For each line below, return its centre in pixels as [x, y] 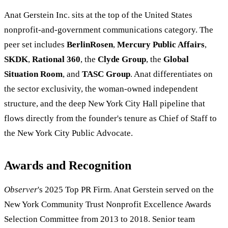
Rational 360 [56, 60]
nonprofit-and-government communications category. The [109, 30]
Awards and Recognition [68, 166]
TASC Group [106, 74]
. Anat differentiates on [172, 74]
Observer [21, 190]
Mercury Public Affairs [161, 45]
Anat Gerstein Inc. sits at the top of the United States [98, 15]
